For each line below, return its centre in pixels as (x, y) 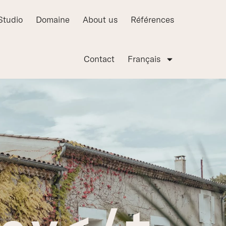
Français (144, 59)
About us (100, 19)
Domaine (53, 19)
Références (153, 19)
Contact (99, 59)
